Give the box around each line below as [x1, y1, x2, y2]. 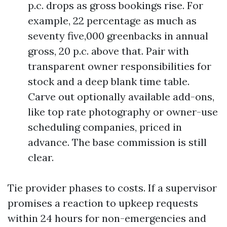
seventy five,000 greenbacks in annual [28, 29, 208, 42]
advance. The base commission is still [28, 136, 207, 148]
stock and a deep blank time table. [28, 75, 190, 88]
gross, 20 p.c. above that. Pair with [28, 45, 189, 57]
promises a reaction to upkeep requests [8, 197, 198, 209]
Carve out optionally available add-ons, [28, 90, 214, 103]
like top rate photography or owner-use [28, 105, 218, 118]
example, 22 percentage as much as [28, 14, 197, 27]
